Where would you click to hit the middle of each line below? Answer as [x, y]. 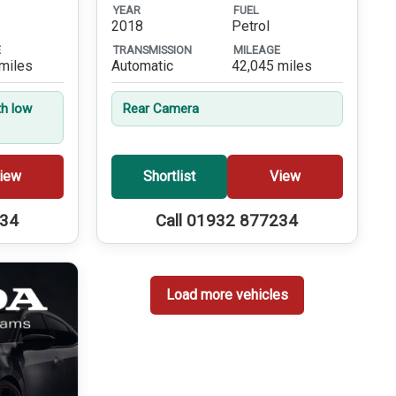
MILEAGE [256, 49]
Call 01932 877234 [227, 221]
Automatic [142, 66]
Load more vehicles [227, 295]
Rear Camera [160, 109]
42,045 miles [271, 66]
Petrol [250, 27]
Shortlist [169, 177]
